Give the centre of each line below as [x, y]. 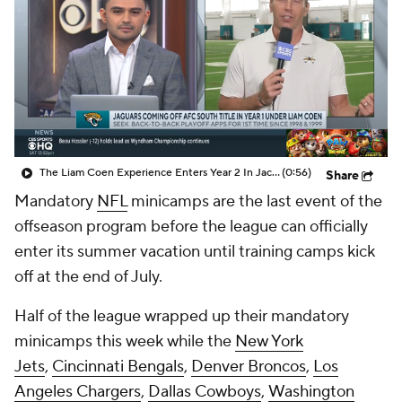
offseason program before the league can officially [191, 227]
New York [269, 341]
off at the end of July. [90, 277]
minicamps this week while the [125, 341]
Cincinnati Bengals [118, 367]
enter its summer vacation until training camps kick [195, 252]
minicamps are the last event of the [255, 201]
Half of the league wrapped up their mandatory [182, 316]
